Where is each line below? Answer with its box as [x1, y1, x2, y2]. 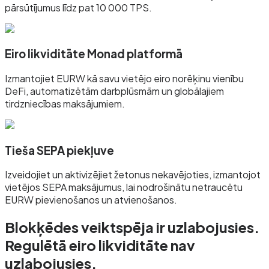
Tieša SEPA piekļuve [5, 143, 114, 157]
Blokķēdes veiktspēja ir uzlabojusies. [5, 218, 259, 237]
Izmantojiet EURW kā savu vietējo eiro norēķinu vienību [5, 72, 244, 85]
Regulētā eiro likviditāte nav [5, 236, 195, 255]
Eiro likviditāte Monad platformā [5, 47, 183, 61]
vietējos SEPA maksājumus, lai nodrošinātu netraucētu [5, 181, 243, 194]
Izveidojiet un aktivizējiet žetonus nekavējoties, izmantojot [5, 168, 261, 181]
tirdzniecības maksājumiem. [5, 97, 125, 110]
